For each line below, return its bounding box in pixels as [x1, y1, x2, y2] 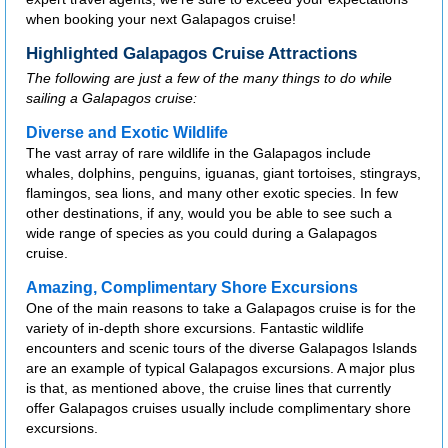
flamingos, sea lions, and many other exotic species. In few [26, 185, 398, 202]
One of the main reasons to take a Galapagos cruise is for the [26, 300, 416, 317]
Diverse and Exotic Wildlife [26, 124, 228, 142]
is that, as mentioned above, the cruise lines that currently [26, 380, 391, 397]
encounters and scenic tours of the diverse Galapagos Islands [26, 340, 417, 357]
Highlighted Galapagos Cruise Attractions [26, 44, 357, 64]
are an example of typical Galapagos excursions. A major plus [26, 360, 415, 377]
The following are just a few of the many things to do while [26, 70, 392, 87]
